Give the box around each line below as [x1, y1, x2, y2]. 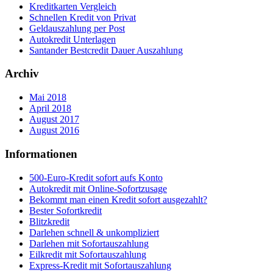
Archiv [5, 67, 39, 80]
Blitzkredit [29, 216, 69, 227]
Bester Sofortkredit [29, 205, 102, 216]
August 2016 [29, 125, 79, 136]
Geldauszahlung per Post [29, 23, 125, 34]
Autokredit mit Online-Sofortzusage [29, 183, 167, 194]
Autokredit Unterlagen [29, 34, 116, 44]
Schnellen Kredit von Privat [29, 12, 136, 23]
